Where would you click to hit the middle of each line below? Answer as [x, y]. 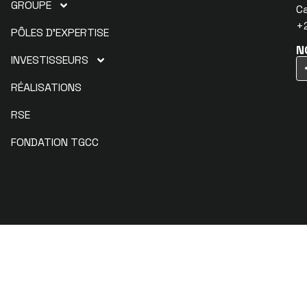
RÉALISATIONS [46, 87]
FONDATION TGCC [54, 142]
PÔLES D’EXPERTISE [60, 33]
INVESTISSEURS [49, 60]
